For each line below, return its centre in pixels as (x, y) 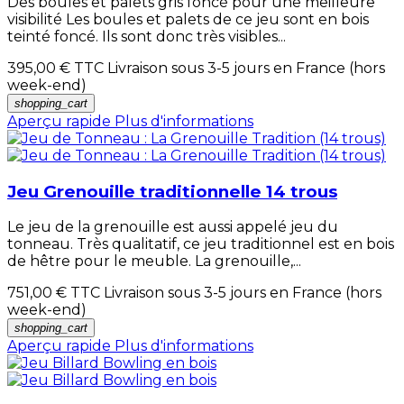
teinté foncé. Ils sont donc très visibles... (147, 37)
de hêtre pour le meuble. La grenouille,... (154, 262)
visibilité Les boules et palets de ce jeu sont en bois (188, 19)
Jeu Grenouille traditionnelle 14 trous (172, 191)
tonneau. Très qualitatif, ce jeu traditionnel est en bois (201, 244)
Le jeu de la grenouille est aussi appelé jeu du (173, 227)
